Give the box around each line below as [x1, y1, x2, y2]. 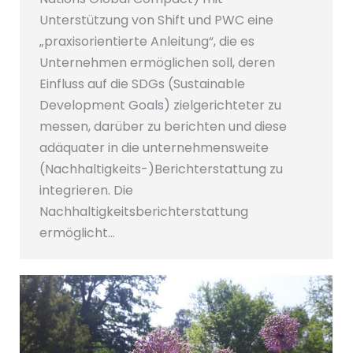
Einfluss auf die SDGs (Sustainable [39, 75, 245, 94]
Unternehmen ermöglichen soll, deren [39, 54, 275, 72]
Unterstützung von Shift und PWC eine [39, 11, 273, 30]
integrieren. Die [39, 181, 133, 200]
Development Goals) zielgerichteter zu [39, 96, 281, 115]
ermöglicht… [39, 224, 115, 243]
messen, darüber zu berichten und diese [39, 117, 287, 136]
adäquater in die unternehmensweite [39, 139, 269, 158]
